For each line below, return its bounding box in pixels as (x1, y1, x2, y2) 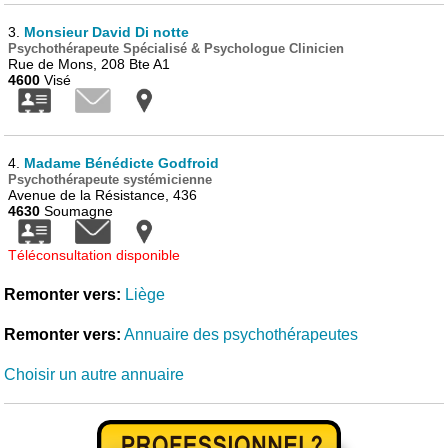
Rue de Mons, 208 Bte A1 (8, 56, 171, 72)
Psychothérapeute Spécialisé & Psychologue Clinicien (8, 41, 345, 56)
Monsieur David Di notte (24, 24, 190, 40)
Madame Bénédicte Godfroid (24, 155, 220, 171)
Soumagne (40, 203, 114, 219)
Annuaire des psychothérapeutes (124, 326, 359, 343)
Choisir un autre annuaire (4, 366, 185, 383)
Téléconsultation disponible (8, 247, 181, 263)
